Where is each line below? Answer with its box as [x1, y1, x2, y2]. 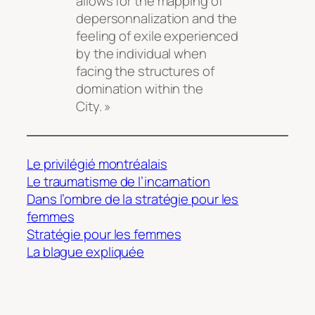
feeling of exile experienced [76, 26, 239, 45]
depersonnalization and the [76, 8, 238, 27]
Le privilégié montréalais [27, 155, 167, 174]
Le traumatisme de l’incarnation [27, 172, 210, 191]
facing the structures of [76, 61, 214, 80]
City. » [76, 96, 112, 115]
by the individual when [76, 44, 207, 63]
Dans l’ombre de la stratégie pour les [27, 190, 239, 209]
